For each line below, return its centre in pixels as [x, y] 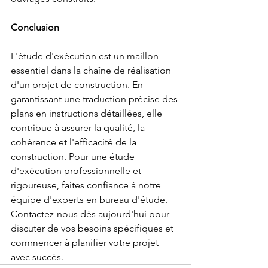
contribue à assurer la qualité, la [79, 128]
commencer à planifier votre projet [86, 243]
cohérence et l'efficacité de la [75, 142]
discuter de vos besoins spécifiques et [93, 228]
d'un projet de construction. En [78, 85]
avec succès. [37, 257]
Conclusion [35, 27]
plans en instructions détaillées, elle [88, 113]
